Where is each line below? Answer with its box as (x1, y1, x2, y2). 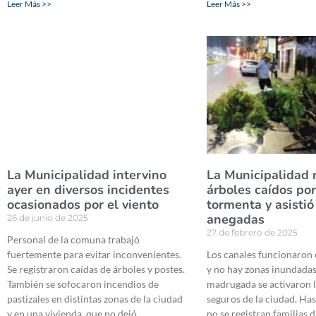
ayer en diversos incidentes (7, 181, 169, 199)
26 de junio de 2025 (7, 212, 88, 224)
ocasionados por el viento (7, 196, 159, 214)
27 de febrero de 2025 (207, 227, 298, 238)
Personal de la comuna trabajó (7, 233, 140, 246)
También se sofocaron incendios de (7, 278, 159, 291)
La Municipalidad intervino (7, 166, 166, 184)
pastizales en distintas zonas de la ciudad (7, 293, 183, 305)
